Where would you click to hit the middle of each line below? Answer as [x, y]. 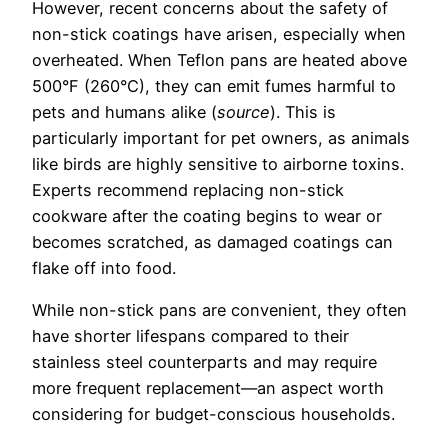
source [243, 111]
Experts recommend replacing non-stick [188, 189]
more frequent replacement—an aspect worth [208, 387]
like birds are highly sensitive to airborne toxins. [218, 163]
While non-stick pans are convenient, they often [219, 309]
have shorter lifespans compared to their [190, 335]
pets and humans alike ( [124, 111]
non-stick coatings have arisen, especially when [219, 33]
